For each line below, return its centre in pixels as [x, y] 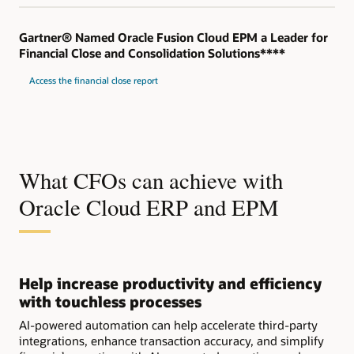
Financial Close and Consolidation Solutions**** [152, 53]
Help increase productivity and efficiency [170, 284]
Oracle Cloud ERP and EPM [149, 207]
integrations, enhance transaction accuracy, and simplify [171, 340]
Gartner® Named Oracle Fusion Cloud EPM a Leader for [173, 38]
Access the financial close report [93, 81]
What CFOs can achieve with [151, 181]
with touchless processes [110, 302]
